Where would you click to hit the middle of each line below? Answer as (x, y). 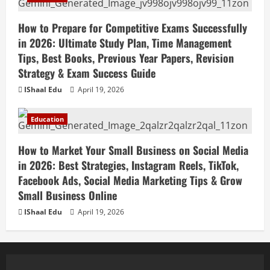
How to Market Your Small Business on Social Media (133, 150)
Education (47, 119)
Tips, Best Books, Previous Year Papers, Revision (126, 58)
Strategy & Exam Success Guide (87, 73)
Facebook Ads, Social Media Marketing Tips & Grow (130, 181)
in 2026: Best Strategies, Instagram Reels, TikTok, (128, 165)
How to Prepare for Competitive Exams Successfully (133, 28)
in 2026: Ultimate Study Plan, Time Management (125, 43)
